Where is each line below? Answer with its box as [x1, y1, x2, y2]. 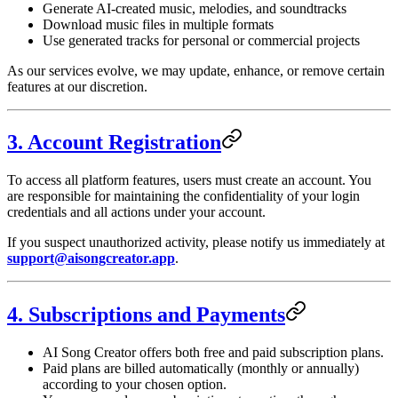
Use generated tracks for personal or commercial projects [43, 32, 360, 48]
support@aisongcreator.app [7, 251, 175, 267]
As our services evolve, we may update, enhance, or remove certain [7, 62, 385, 78]
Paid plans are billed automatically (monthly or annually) [43, 361, 359, 377]
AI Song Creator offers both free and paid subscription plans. [43, 345, 384, 361]
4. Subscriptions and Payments [7, 303, 285, 327]
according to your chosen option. [43, 377, 227, 393]
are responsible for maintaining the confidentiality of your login [7, 188, 360, 204]
